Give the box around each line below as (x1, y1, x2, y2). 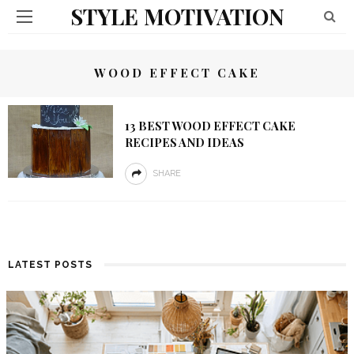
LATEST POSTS (8, 259, 92, 270)
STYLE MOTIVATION (70, 2, 284, 31)
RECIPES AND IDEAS (124, 134, 244, 150)
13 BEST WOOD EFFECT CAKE (124, 118, 296, 134)
